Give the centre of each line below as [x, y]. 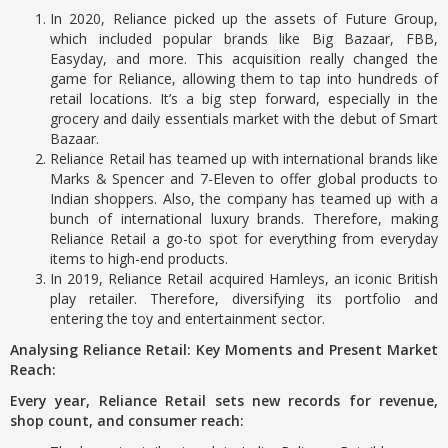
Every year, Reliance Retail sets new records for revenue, [224, 400]
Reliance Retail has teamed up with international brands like [244, 158]
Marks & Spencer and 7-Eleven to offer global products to [244, 178]
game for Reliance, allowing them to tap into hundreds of [244, 78]
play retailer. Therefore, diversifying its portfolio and [244, 298]
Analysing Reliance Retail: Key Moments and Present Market [224, 349]
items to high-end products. [139, 258]
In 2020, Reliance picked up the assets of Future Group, [244, 18]
